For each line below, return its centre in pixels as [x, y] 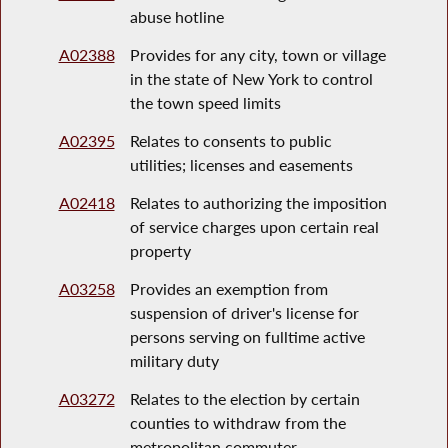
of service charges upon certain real [254, 227]
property [160, 251]
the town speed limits [205, 103]
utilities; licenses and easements [241, 165]
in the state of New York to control [251, 79]
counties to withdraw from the [237, 423]
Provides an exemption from [228, 289]
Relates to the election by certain [244, 399]
